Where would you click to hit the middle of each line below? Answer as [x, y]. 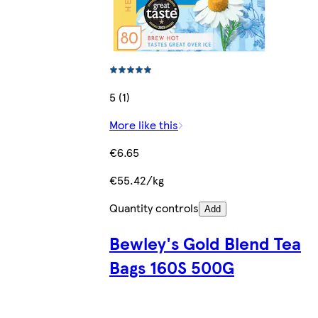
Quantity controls [154, 207]
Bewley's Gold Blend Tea [205, 242]
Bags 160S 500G [172, 267]
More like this [144, 124]
